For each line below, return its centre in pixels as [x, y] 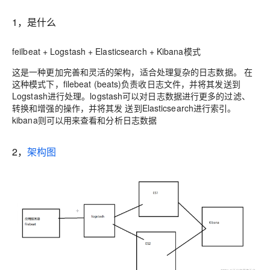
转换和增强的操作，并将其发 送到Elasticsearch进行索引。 [124, 108]
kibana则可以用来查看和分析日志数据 [85, 120]
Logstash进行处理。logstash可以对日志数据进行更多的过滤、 [131, 96]
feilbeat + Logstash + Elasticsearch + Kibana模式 [106, 51]
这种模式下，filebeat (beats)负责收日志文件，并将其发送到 [126, 84]
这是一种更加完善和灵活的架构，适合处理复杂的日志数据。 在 [133, 72]
